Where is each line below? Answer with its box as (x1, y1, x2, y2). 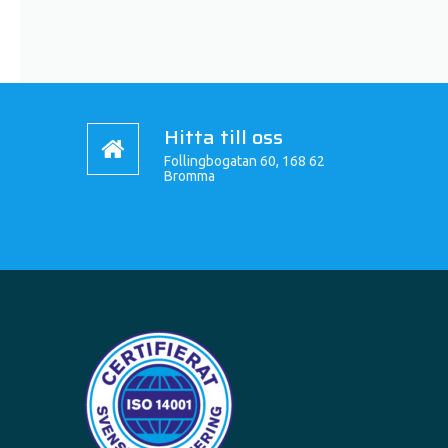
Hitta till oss (163, 121, 283, 153)
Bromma (163, 168, 215, 184)
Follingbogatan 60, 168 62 (163, 153, 325, 169)
